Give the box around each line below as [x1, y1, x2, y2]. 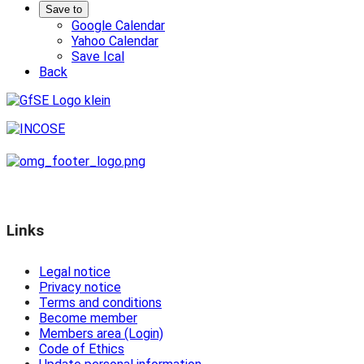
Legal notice [39, 264, 110, 280]
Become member [39, 310, 137, 327]
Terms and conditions [39, 295, 162, 311]
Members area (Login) [39, 326, 163, 342]
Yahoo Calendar [71, 33, 158, 50]
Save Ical [71, 49, 124, 65]
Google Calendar [71, 18, 165, 34]
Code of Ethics [39, 341, 124, 357]
